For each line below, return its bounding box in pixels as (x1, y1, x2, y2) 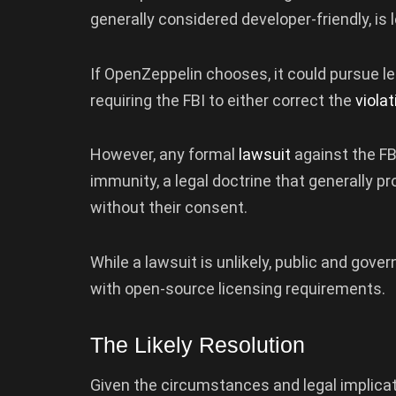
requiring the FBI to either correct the (90, 90, 355, 110)
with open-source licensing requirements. (90, 278, 385, 298)
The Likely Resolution (90, 332, 305, 358)
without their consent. (90, 198, 247, 217)
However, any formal (90, 145, 239, 164)
